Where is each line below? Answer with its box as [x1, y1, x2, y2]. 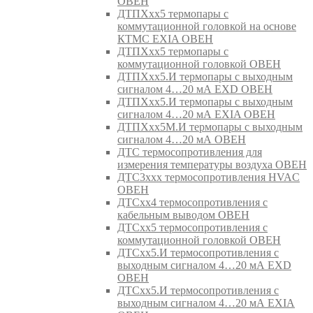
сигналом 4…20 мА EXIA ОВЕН [117, 108, 275, 120]
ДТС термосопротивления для [117, 145, 262, 158]
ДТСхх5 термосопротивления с [117, 221, 268, 233]
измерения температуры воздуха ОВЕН [117, 158, 307, 170]
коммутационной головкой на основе [117, 20, 296, 32]
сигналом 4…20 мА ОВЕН [117, 133, 246, 145]
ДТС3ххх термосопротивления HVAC [117, 170, 300, 183]
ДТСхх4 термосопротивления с [117, 196, 268, 208]
